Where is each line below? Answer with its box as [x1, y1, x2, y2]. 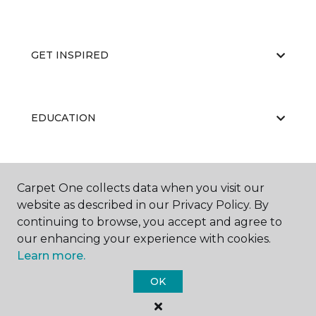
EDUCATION [31, 111, 96, 124]
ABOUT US [31, 174, 86, 187]
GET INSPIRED [31, 49, 109, 61]
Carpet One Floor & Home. [110, 286, 244, 299]
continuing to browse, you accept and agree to [17, 215, 282, 229]
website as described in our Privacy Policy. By [17, 198, 269, 212]
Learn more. [17, 249, 85, 262]
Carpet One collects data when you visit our [17, 181, 265, 195]
